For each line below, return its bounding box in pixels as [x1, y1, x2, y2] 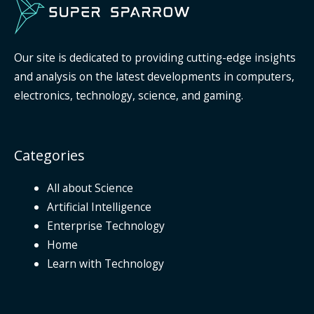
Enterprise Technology [46, 218, 165, 234]
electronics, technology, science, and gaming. [14, 88, 243, 104]
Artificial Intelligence [46, 199, 151, 215]
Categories [14, 146, 85, 165]
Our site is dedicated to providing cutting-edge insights [14, 50, 296, 66]
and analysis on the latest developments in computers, [14, 69, 294, 85]
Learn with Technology [46, 256, 164, 272]
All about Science [46, 180, 133, 196]
